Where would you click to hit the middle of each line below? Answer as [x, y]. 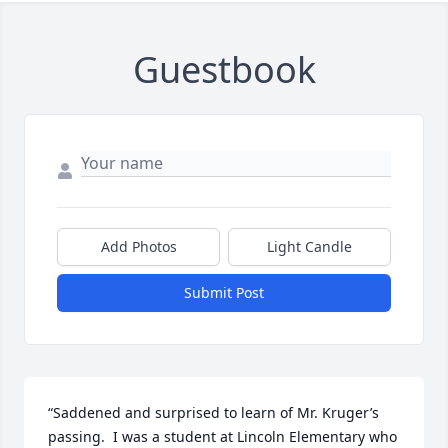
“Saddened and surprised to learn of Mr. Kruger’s [213, 412]
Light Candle [309, 246]
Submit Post [224, 292]
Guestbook [224, 69]
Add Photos [138, 246]
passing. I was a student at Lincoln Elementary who [222, 436]
